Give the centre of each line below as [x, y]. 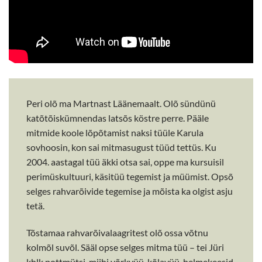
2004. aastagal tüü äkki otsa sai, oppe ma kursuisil [125, 162]
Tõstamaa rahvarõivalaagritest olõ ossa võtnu [117, 233]
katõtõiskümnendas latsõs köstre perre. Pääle [118, 118]
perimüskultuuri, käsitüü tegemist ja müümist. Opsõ [130, 177]
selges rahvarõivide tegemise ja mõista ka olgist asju [130, 191]
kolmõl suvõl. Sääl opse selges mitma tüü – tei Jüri [125, 247]
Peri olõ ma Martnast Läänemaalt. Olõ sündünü [121, 104]
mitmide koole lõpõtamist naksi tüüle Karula [115, 133]
